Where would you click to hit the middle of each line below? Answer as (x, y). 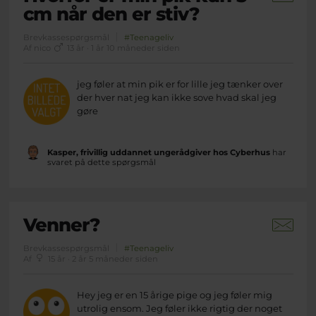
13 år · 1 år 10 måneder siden (122, 48)
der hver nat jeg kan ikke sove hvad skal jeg (177, 98)
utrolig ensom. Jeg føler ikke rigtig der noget (180, 308)
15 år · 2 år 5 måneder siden (102, 259)
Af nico (38, 48)
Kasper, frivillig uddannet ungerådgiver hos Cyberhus (158, 152)
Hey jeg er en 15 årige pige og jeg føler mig (175, 294)
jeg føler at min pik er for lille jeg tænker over (180, 84)
